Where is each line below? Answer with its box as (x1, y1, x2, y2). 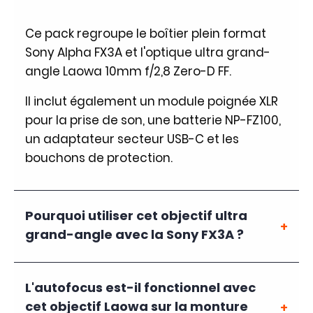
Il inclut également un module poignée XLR (25, 92, 278, 110)
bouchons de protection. (25, 149, 173, 166)
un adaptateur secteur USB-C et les (25, 130, 239, 147)
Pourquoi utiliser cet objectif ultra (25, 205, 247, 228)
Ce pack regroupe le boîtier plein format (25, 24, 266, 42)
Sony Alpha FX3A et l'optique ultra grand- (25, 43, 270, 61)
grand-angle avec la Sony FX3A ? (25, 224, 244, 247)
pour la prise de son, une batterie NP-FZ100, (25, 111, 281, 129)
